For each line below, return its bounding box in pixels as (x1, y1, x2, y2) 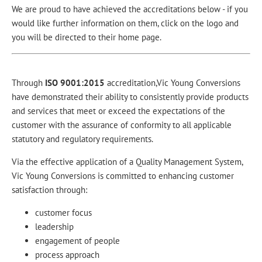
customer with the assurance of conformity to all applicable (12, 119, 232, 131)
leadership (35, 221, 74, 233)
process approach (35, 249, 99, 261)
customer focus (35, 207, 92, 219)
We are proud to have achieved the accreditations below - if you (12, 3, 248, 15)
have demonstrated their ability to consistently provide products (12, 91, 249, 103)
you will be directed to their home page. (12, 31, 161, 43)
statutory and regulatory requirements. (12, 133, 153, 145)
